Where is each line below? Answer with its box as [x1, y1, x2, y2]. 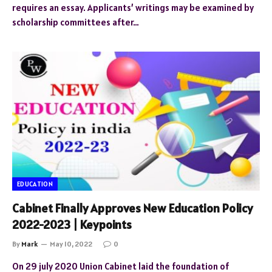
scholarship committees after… [12, 16, 139, 28]
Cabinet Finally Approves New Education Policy [12, 200, 253, 216]
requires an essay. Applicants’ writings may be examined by [12, 1, 254, 13]
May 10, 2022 [50, 239, 92, 248]
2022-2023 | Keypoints [12, 217, 132, 233]
